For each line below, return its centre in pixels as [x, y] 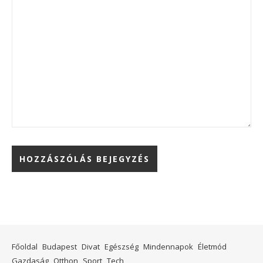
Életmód [212, 246]
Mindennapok [168, 246]
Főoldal [25, 246]
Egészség [122, 246]
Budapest [60, 246]
